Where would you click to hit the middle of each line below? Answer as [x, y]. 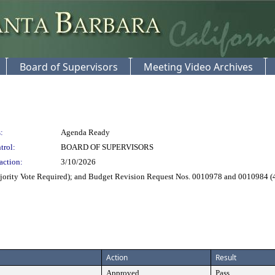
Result [226, 258]
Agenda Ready [85, 132]
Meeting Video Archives [198, 67]
